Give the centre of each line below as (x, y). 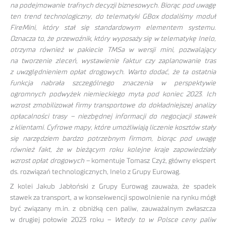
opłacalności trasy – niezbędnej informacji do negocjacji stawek (113, 117)
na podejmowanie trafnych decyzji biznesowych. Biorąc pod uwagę (113, 6)
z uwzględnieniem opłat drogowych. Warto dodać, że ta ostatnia (113, 72)
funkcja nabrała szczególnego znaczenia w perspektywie (113, 83)
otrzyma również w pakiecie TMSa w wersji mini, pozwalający (113, 50)
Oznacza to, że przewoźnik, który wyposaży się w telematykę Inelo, (113, 39)
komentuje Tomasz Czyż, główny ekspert (154, 161)
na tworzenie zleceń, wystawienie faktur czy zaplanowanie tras (113, 61)
